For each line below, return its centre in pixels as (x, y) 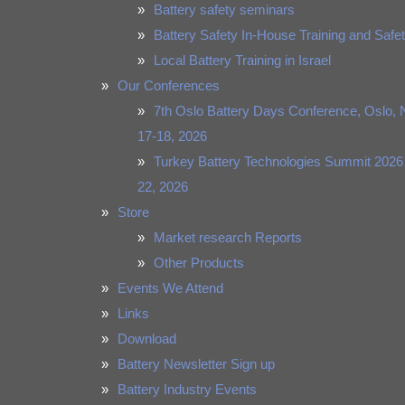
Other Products (199, 263)
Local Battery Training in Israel (242, 60)
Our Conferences (169, 85)
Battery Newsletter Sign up (196, 364)
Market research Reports (228, 237)
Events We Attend (170, 288)
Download (147, 339)
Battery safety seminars (224, 9)
